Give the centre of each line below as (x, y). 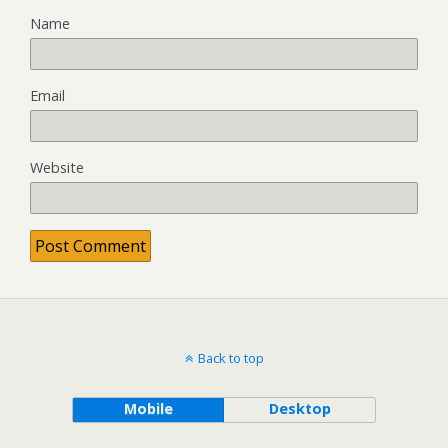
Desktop (299, 409)
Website (57, 168)
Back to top (230, 358)
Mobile (148, 409)
